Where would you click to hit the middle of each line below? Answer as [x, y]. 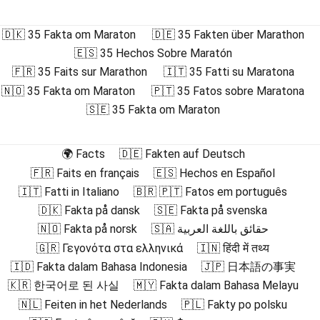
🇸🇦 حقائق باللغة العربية [222, 229]
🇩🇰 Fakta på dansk [89, 211]
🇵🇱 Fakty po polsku [234, 304]
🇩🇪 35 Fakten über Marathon [228, 34]
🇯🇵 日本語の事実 [248, 267]
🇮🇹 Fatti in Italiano [69, 191]
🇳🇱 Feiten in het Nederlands [93, 304]
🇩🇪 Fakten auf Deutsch [182, 154]
